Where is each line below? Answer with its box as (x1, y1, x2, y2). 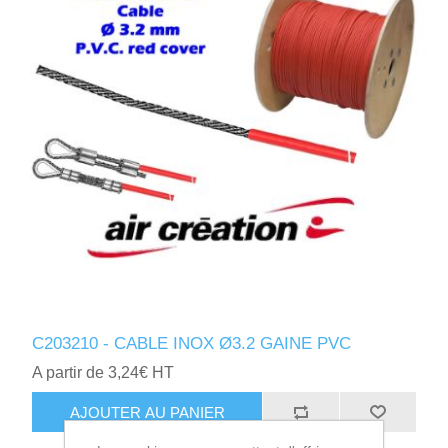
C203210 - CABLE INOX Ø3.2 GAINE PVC (32, 334, 352, 354)
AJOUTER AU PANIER (69, 403, 225, 421)
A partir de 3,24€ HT (32, 364, 175, 382)
